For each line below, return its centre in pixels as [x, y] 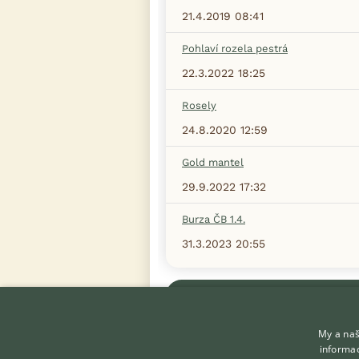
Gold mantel [213, 162]
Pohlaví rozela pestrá [235, 48]
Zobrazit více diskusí [286, 295]
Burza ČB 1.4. [214, 219]
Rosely [199, 105]
